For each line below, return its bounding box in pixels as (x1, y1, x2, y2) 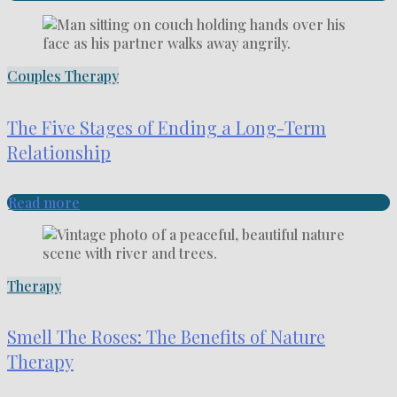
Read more (8, 193, 80, 212)
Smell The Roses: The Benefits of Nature (7, 324, 325, 349)
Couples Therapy (7, 66, 119, 86)
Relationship (7, 139, 111, 164)
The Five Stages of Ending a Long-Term (7, 114, 326, 139)
